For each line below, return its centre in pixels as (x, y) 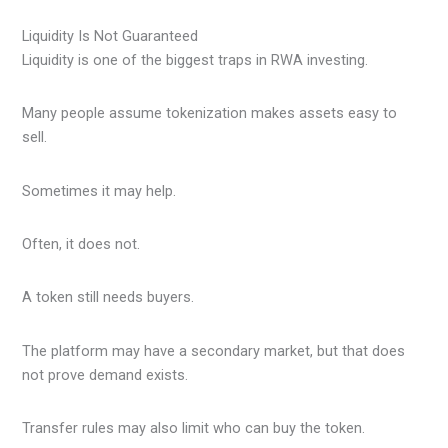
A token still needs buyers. (108, 297)
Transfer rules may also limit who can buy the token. (194, 427)
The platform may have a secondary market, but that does (214, 350)
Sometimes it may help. (99, 190)
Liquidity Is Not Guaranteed (110, 35)
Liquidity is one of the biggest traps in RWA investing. (195, 59)
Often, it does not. (81, 243)
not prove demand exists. (105, 374)
